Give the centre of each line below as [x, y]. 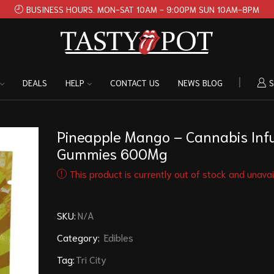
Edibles [118, 237]
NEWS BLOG [200, 83]
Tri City [91, 259]
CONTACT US [135, 83]
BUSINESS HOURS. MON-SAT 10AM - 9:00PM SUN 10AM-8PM [143, 9]
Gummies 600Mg [112, 153]
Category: [79, 237]
